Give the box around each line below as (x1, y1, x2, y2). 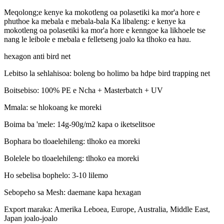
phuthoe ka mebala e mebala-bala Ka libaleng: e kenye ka (4, 16, 185, 25)
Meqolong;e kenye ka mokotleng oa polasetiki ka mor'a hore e (4, 7, 200, 16)
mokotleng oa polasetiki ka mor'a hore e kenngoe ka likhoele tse (4, 25, 205, 34)
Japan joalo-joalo (4, 213, 57, 222)
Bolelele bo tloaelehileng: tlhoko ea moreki (4, 153, 139, 162)
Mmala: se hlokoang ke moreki (4, 102, 101, 111)
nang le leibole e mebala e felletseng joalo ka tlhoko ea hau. (4, 34, 191, 43)
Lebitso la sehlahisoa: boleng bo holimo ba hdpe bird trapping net (4, 68, 210, 77)
